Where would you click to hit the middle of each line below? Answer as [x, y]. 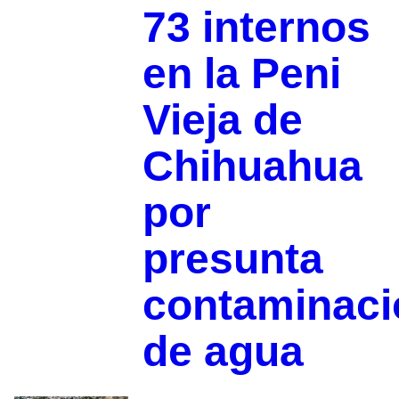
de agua [223, 351]
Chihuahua [252, 166]
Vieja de [222, 119]
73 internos [256, 27]
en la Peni [241, 73]
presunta [232, 258]
